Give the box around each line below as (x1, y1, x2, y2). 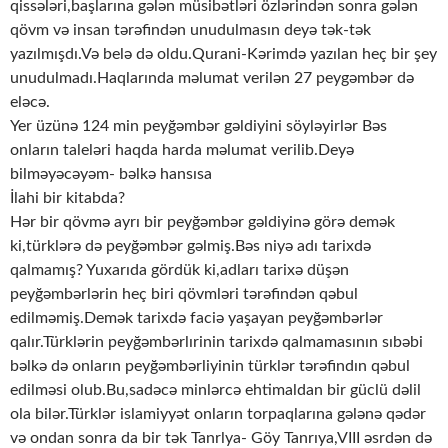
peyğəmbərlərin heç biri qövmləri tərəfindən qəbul (10, 286, 358, 303)
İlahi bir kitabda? (10, 190, 125, 207)
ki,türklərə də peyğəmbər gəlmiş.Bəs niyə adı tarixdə (10, 238, 371, 255)
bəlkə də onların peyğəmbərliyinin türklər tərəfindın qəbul (10, 358, 410, 375)
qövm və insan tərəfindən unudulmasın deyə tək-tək (10, 22, 371, 39)
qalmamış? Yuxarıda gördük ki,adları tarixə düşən (10, 262, 349, 279)
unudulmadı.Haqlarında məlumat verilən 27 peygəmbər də (10, 70, 414, 87)
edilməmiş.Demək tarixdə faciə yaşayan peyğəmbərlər (10, 310, 383, 327)
